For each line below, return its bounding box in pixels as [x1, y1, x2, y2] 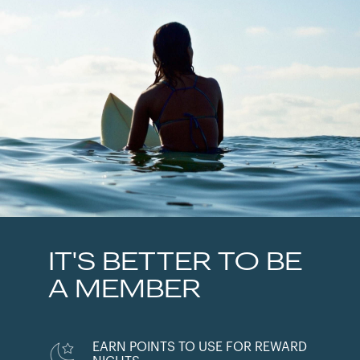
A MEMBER [48, 278, 201, 302]
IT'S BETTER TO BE [48, 251, 302, 275]
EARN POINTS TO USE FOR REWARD [92, 341, 307, 354]
